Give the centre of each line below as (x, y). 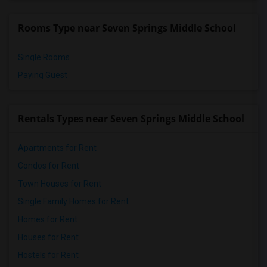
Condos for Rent (49, 166)
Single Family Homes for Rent (73, 201)
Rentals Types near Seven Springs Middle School (131, 119)
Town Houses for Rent (60, 184)
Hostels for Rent (48, 255)
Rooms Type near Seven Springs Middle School (127, 28)
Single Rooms (44, 57)
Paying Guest (43, 75)
